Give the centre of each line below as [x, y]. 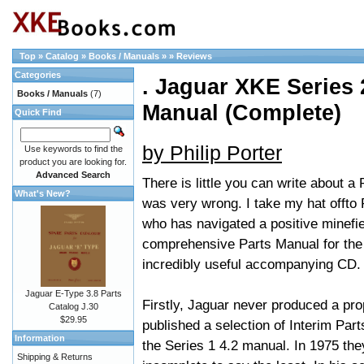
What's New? [43, 193]
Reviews [194, 56]
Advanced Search [73, 175]
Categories [38, 75]
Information [40, 338]
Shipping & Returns [55, 357]
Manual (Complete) [242, 113]
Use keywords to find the [73, 149]
